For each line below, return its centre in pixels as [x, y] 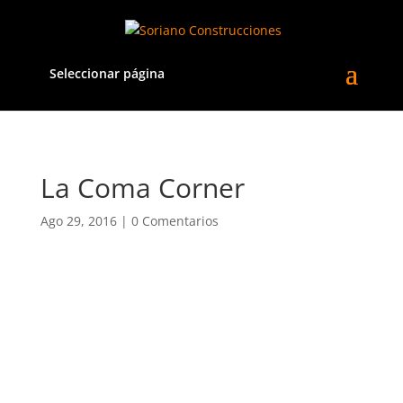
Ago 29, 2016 [78, 221]
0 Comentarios [175, 221]
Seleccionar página [107, 73]
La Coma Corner [142, 188]
